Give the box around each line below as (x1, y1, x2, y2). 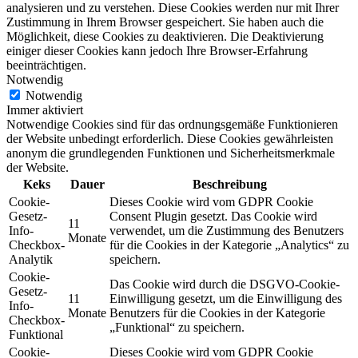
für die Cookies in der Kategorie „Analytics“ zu (109, 237, 349, 252)
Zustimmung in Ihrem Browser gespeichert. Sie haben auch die (6, 14, 324, 29)
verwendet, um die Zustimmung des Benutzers (109, 223, 344, 237)
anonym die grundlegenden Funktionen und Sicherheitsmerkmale (6, 145, 335, 160)
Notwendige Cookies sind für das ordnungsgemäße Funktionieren (6, 117, 338, 131)
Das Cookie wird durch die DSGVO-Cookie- (109, 276, 340, 291)
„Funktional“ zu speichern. (109, 320, 245, 334)
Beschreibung (192, 177, 267, 191)
